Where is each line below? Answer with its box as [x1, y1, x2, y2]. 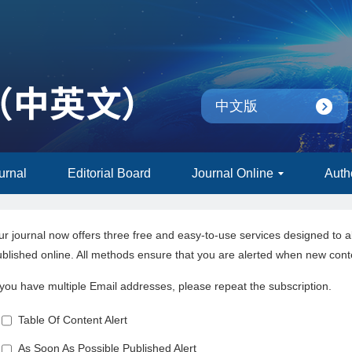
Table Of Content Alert [12, 313, 127, 326]
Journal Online [192, 167, 273, 180]
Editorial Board [68, 167, 151, 180]
